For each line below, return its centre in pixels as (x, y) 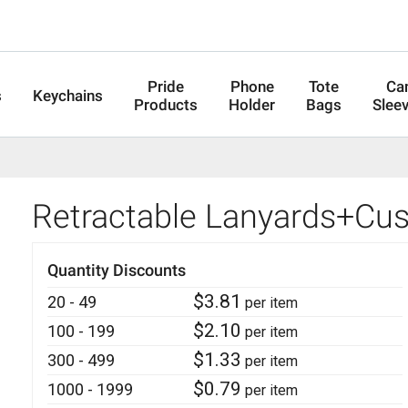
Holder (252, 104)
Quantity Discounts (116, 270)
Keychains (68, 95)
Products (166, 104)
